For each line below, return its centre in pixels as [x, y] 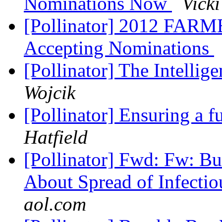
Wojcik [50, 93]
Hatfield [56, 137]
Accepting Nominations [119, 48]
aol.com [55, 204]
